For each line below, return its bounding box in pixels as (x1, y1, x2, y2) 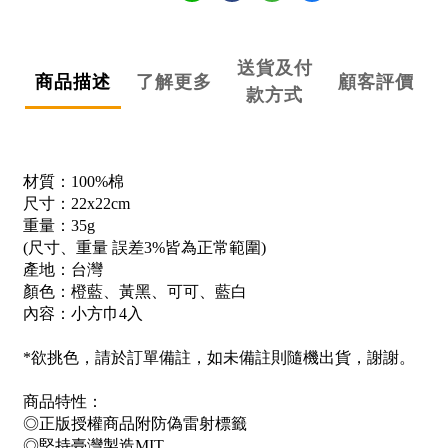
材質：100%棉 (23, 173, 124, 191)
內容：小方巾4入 (23, 305, 143, 323)
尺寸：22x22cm (23, 195, 130, 213)
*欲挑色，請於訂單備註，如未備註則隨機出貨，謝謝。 (23, 349, 415, 367)
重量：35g (23, 217, 95, 235)
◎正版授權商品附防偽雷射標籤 (23, 415, 247, 433)
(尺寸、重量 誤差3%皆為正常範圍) (23, 239, 266, 257)
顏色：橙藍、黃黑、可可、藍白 (23, 283, 247, 301)
